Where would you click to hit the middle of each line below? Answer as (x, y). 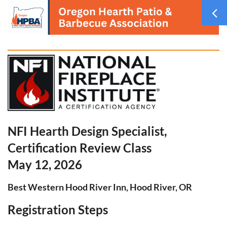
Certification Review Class (80, 147)
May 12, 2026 (45, 164)
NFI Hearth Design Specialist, (87, 131)
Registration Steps (58, 209)
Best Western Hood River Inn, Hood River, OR (100, 187)
